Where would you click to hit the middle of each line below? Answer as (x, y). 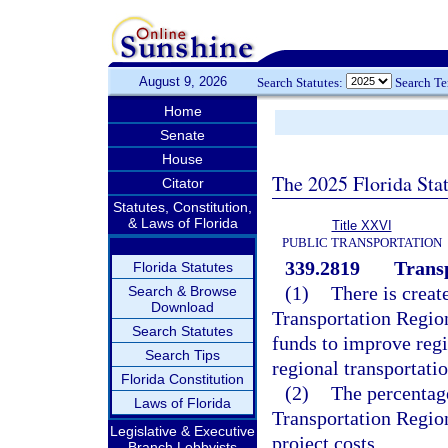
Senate (182, 135)
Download (182, 307)
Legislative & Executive (182, 431)
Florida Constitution (182, 379)
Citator (182, 183)
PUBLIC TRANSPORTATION (361, 242)
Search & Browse (182, 291)
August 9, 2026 (182, 81)
